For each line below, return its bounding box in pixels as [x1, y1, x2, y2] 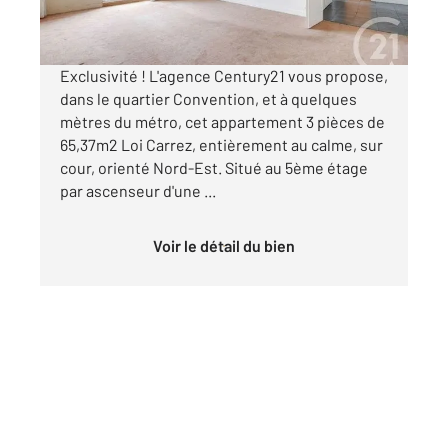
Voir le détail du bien [162, 236, 295, 256]
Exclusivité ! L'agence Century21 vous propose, [60, 66, 388, 86]
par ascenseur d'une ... [60, 181, 216, 201]
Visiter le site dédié [60, 10, 182, 28]
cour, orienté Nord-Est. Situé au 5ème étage [60, 158, 368, 178]
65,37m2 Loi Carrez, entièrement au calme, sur [60, 135, 383, 155]
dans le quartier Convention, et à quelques [60, 89, 357, 109]
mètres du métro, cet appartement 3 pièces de [60, 112, 385, 132]
